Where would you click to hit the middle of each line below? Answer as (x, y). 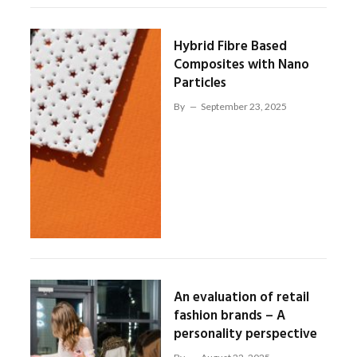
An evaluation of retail (241, 298)
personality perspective (245, 334)
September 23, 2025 (243, 106)
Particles (200, 83)
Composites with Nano (241, 65)
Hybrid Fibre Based (230, 46)
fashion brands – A (229, 316)
